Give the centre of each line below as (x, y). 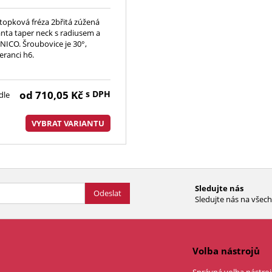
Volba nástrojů (226, 250)
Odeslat (107, 193)
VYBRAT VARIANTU (68, 123)
